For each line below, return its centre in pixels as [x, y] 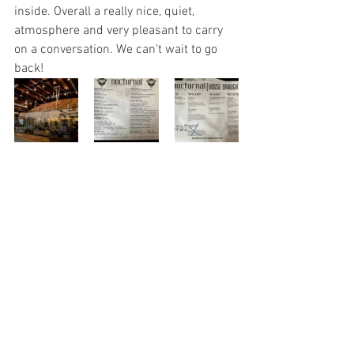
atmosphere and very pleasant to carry [120, 31]
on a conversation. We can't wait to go [117, 50]
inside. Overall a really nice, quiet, [106, 12]
